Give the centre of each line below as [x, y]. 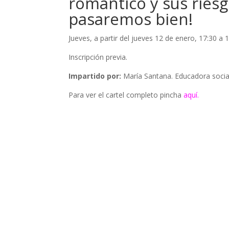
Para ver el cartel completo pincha [126, 95]
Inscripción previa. [98, 57]
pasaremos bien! [131, 19]
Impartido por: [95, 76]
